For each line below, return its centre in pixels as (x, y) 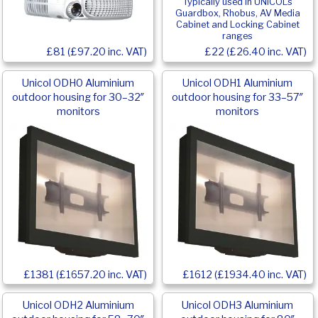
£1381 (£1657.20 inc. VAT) (86, 274)
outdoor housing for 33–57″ (237, 98)
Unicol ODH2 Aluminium (78, 306)
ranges (238, 36)
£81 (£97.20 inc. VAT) (97, 52)
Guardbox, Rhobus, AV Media (237, 13)
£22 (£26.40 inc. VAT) (256, 52)
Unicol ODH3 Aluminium (238, 306)
